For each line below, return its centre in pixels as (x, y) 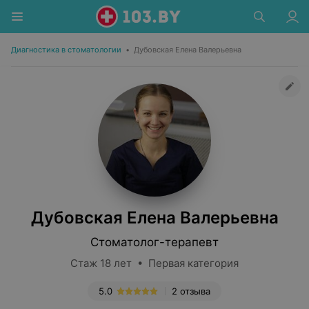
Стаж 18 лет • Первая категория (154, 263)
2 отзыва (191, 291)
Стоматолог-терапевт (154, 242)
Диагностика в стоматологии (66, 50)
